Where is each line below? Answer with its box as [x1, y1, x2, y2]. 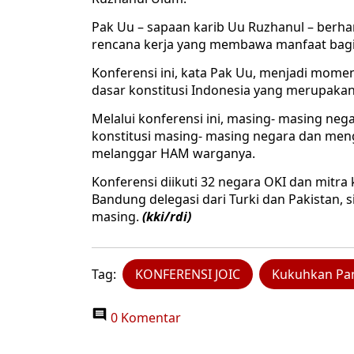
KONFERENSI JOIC [135, 265, 240, 284]
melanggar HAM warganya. [92, 145, 255, 163]
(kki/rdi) [142, 208, 191, 226]
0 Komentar [107, 309, 181, 327]
